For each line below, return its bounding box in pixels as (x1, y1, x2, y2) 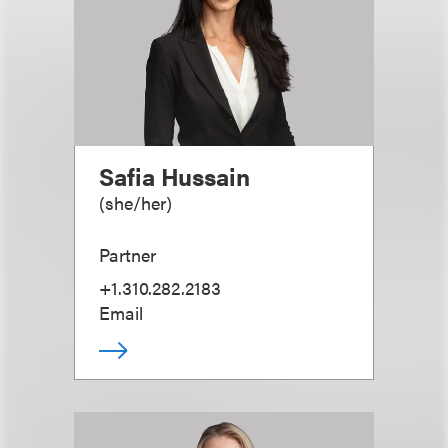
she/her (105, 189, 166, 215)
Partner (99, 241, 156, 267)
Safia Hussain (99, 158, 250, 193)
